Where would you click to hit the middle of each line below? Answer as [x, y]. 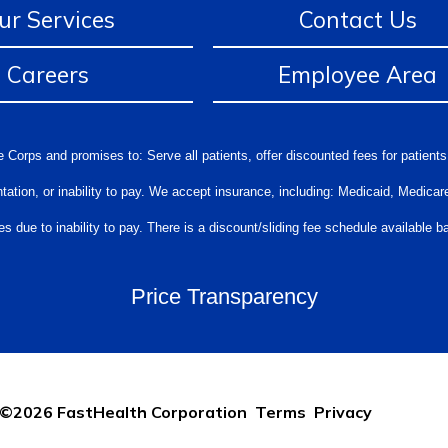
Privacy [342, 411]
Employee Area [358, 74]
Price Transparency [224, 296]
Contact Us [357, 19]
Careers [47, 74]
